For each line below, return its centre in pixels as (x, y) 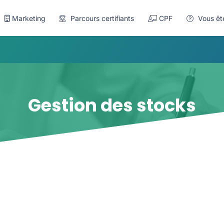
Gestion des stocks (112, 105)
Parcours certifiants (101, 18)
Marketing (29, 18)
